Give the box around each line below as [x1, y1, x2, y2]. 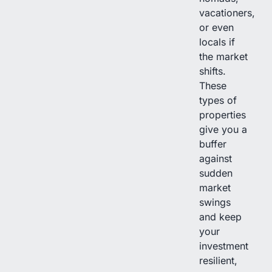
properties [199, 108, 246, 121]
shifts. [199, 64, 226, 77]
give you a [199, 123, 247, 135]
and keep [199, 210, 242, 223]
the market [199, 50, 248, 63]
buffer [199, 137, 226, 150]
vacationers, [199, 6, 255, 19]
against [199, 152, 232, 165]
